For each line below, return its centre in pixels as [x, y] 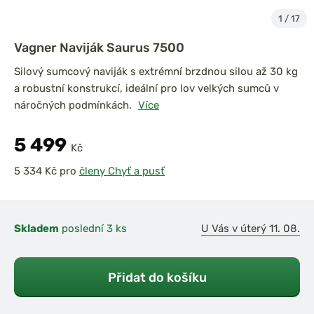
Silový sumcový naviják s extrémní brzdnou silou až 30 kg [156, 71]
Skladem [36, 228]
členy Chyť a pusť [122, 171]
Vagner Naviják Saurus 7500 [99, 47]
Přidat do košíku [157, 277]
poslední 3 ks [93, 228]
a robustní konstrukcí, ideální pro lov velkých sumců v [146, 88]
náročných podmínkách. [73, 105]
